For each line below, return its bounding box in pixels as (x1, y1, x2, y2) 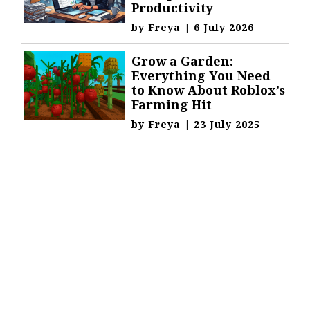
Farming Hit (131, 96, 212, 113)
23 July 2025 (194, 118, 261, 131)
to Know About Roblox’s (131, 82, 286, 98)
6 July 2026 (194, 21, 255, 34)
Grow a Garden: (131, 53, 234, 69)
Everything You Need (131, 67, 271, 84)
